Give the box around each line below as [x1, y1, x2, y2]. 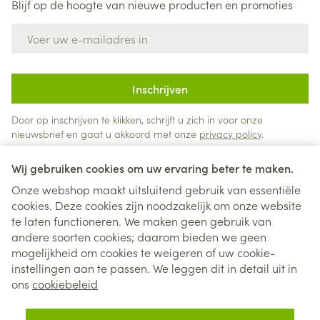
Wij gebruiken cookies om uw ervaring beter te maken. [11, 160, 294, 176]
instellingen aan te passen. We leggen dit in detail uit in [11, 260, 297, 276]
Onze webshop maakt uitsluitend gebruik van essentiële [11, 181, 301, 197]
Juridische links [11, 268, 88, 284]
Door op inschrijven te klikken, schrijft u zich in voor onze [11, 111, 263, 126]
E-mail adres [11, 21, 79, 38]
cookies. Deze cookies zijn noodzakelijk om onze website [11, 197, 301, 213]
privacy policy [199, 126, 261, 141]
